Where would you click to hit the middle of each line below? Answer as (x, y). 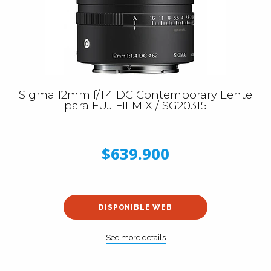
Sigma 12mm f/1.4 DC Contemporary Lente (135, 95)
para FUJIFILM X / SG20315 (135, 106)
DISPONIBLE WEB (135, 207)
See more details (135, 237)
